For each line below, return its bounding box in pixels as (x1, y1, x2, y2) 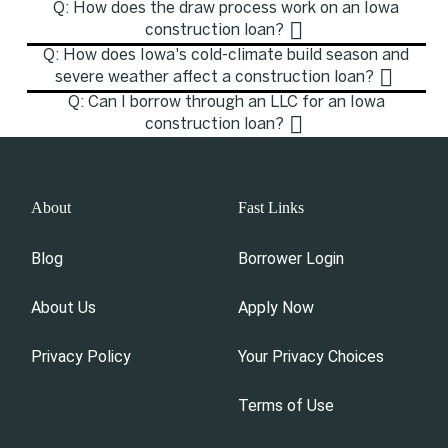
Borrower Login (238, 249, 345, 269)
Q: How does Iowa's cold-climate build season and (43, 47, 410, 63)
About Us (30, 298, 96, 318)
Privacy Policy (30, 347, 131, 367)
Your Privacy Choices (238, 347, 385, 367)
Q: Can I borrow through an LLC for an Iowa (67, 94, 385, 110)
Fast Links (238, 199, 305, 217)
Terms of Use (238, 396, 335, 416)
